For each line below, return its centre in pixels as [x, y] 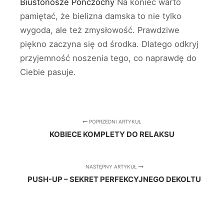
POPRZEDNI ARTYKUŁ [114, 121]
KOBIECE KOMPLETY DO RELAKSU [112, 134]
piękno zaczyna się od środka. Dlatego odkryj [109, 44]
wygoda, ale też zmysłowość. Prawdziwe [100, 30]
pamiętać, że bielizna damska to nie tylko [101, 16]
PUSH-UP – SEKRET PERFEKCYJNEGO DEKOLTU [114, 179]
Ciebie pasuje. [48, 72]
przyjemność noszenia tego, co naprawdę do [108, 58]
